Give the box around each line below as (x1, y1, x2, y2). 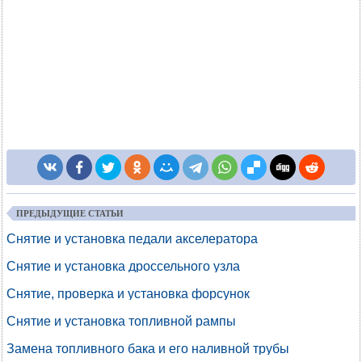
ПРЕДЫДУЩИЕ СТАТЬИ (16, 208, 124, 218)
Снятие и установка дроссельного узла (6, 259, 240, 273)
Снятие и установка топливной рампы (6, 314, 236, 328)
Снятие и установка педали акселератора (6, 232, 258, 246)
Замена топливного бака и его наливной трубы (6, 342, 289, 356)
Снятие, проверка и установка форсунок (6, 287, 250, 301)
